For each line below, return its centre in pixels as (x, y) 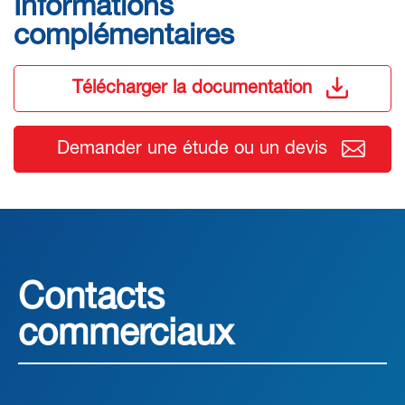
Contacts (91, 299)
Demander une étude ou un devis (192, 150)
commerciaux (126, 335)
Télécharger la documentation (192, 89)
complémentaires (124, 37)
